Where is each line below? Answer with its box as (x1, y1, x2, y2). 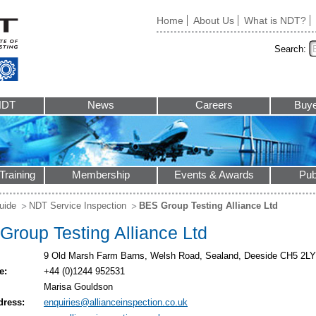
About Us (193, 15, 234, 26)
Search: (274, 44, 306, 54)
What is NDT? (244, 15, 306, 26)
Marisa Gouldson (44, 281, 113, 292)
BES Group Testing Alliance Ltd (139, 200, 278, 211)
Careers (195, 99, 233, 111)
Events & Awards (174, 169, 254, 181)
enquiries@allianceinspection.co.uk (44, 297, 188, 308)
